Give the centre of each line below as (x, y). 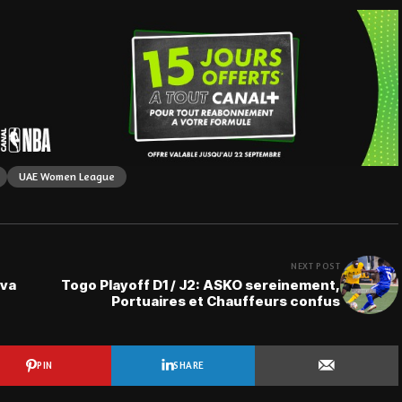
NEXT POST (315, 266)
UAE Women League (67, 176)
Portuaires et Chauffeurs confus (226, 301)
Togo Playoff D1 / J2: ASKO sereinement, (201, 285)
